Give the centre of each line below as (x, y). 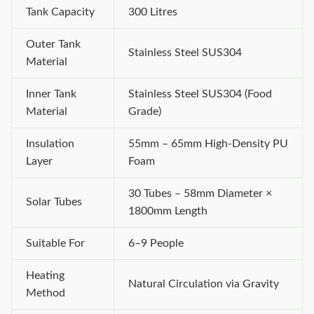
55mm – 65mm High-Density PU (208, 144)
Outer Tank (53, 44)
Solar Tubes (54, 202)
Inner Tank (51, 94)
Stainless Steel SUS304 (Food (200, 94)
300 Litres (153, 12)
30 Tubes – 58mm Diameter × (200, 193)
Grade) (145, 111)
